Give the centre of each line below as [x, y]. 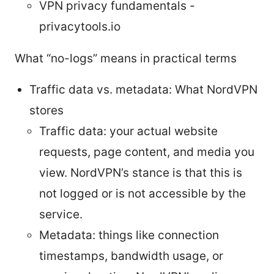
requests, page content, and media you [147, 152]
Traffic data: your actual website [128, 131]
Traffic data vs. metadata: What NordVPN [143, 89]
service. [61, 214]
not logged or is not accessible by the [143, 193]
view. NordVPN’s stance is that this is [141, 172]
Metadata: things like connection [129, 235]
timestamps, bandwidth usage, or [131, 256]
